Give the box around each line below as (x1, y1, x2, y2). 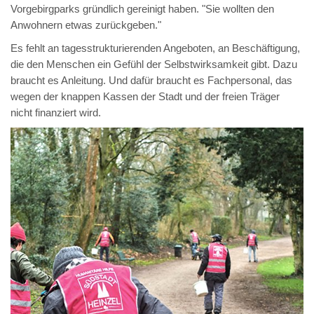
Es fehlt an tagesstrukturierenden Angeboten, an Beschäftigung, (11, 42, 300, 54)
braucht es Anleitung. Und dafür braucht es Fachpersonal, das (11, 74, 292, 86)
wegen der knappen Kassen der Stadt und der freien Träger (11, 90, 280, 102)
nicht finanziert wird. (11, 107, 101, 118)
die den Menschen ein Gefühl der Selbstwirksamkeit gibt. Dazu (11, 58, 297, 70)
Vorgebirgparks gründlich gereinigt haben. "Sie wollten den (11, 3, 274, 15)
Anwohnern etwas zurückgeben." (11, 19, 161, 31)
